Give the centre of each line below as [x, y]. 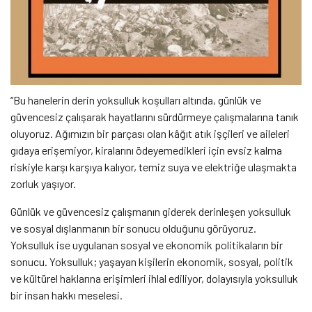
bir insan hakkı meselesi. [67, 295]
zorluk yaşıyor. [43, 184]
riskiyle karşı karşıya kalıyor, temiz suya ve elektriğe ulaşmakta [154, 167]
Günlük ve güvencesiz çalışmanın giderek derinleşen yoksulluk [151, 212]
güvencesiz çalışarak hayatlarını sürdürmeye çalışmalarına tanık [155, 117]
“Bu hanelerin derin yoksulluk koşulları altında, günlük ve [136, 100]
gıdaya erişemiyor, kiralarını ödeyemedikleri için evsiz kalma [146, 150]
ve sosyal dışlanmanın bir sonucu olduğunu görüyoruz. [133, 228]
